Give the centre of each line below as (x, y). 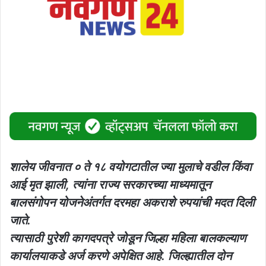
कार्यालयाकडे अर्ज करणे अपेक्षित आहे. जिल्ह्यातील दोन (121, 256)
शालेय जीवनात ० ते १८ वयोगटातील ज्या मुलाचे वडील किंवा (131, 167)
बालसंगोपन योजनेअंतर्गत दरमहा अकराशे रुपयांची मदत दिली (132, 202)
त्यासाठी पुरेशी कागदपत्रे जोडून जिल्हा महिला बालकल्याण (128, 238)
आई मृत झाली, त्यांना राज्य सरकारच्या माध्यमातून (110, 184)
